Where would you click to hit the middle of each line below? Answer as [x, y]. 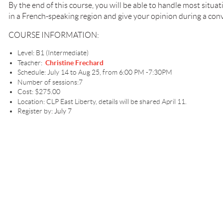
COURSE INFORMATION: [54, 35]
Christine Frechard [74, 62]
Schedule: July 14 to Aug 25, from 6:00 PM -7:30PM [95, 72]
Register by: [36, 111]
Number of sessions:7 [50, 82]
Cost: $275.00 [39, 92]
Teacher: [31, 62]
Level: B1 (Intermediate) [53, 53]
